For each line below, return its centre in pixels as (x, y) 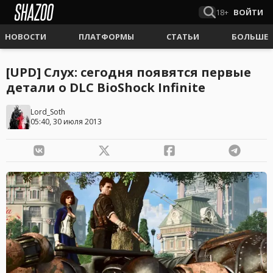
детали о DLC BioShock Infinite (106, 87)
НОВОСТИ (26, 37)
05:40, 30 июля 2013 (66, 122)
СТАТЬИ (183, 37)
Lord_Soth (48, 112)
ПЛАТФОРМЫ (106, 37)
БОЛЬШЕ (250, 37)
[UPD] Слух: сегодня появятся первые (129, 72)
